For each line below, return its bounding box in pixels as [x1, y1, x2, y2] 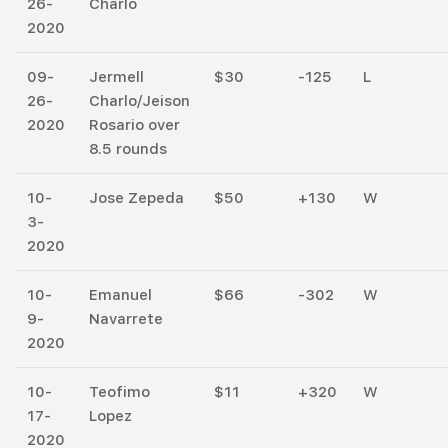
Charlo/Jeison [89, 91, 190, 110]
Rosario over [89, 115, 180, 134]
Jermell [89, 67, 144, 86]
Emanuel [89, 285, 152, 304]
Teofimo [89, 382, 150, 401]
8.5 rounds [89, 139, 167, 158]
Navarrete [89, 309, 163, 328]
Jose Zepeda [89, 188, 184, 207]
